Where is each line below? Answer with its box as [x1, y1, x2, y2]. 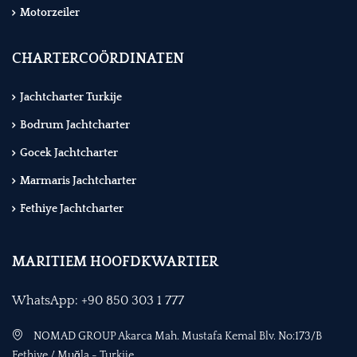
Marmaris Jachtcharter [20, 175, 136, 188]
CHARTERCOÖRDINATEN [12, 51, 184, 68]
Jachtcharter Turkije [20, 91, 122, 104]
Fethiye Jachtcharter [20, 202, 124, 216]
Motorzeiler [20, 6, 80, 20]
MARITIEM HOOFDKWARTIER [12, 254, 218, 271]
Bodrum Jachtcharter [20, 119, 130, 132]
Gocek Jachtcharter [20, 147, 118, 160]
